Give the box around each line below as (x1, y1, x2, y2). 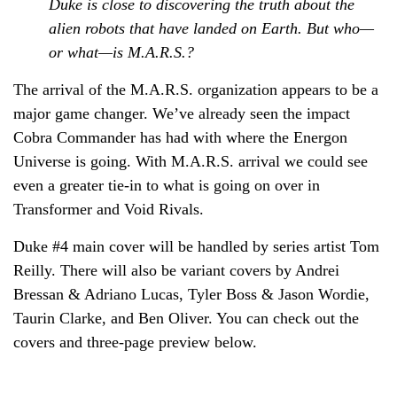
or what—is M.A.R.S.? (49, 43, 198, 61)
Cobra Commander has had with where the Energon (13, 128, 347, 146)
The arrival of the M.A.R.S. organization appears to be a (13, 80, 378, 98)
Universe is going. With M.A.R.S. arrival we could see (13, 152, 368, 170)
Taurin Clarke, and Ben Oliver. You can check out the (13, 308, 359, 327)
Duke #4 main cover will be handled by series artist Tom (13, 237, 379, 255)
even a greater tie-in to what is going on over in (13, 175, 320, 194)
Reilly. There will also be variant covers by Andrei (13, 261, 339, 279)
